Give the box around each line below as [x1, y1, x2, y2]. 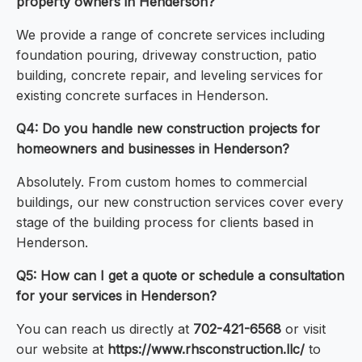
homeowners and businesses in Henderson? [16, 141, 289, 158]
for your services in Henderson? [16, 288, 217, 305]
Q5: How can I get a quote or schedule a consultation [16, 267, 344, 284]
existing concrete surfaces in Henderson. [16, 87, 268, 104]
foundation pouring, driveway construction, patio [16, 47, 317, 64]
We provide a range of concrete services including [16, 27, 325, 44]
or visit [281, 321, 326, 338]
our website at [16, 341, 107, 358]
